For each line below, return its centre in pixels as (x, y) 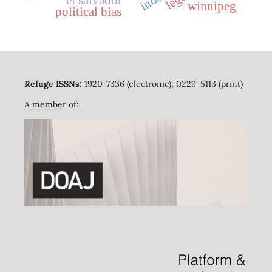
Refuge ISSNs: (54, 83)
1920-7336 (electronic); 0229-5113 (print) (163, 83)
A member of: (51, 104)
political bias (88, 11)
